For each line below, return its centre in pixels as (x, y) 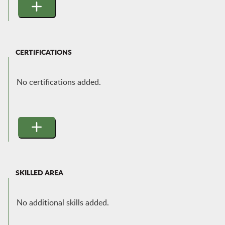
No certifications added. (59, 82)
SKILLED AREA (39, 173)
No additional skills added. (63, 203)
